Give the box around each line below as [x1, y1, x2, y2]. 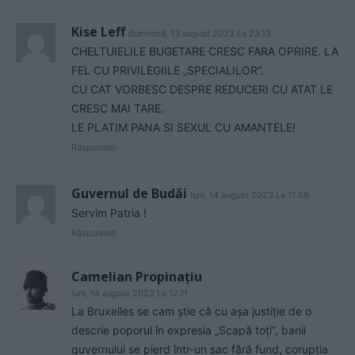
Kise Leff [71, 23, 125, 41]
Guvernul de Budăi [71, 185, 187, 203]
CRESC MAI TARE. [71, 101, 164, 116]
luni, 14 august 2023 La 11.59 [190, 189, 309, 201]
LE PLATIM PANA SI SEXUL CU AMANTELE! [71, 120, 296, 135]
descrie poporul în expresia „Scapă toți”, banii [71, 323, 306, 338]
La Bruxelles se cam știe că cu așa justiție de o [71, 304, 311, 319]
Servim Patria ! [71, 206, 147, 220]
